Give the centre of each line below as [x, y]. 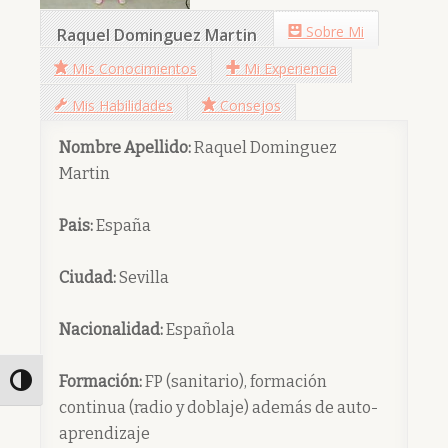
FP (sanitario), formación [234, 382]
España [122, 226]
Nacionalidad [109, 330]
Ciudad [86, 278]
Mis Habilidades [122, 105]
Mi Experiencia [290, 68]
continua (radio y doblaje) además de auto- [218, 408]
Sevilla [142, 278]
